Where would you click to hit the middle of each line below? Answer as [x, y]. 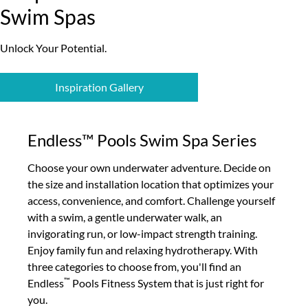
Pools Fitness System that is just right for [167, 283]
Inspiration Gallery [99, 87]
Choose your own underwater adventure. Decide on [149, 167]
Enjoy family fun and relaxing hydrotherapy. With [143, 250]
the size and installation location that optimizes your [151, 184]
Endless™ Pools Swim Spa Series [142, 140]
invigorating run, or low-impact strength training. [142, 233]
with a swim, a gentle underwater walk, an [125, 217]
